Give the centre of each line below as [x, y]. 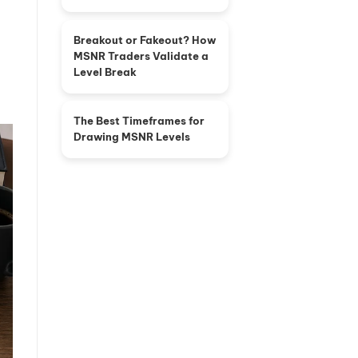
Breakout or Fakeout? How [145, 40]
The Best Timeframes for [139, 121]
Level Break [105, 72]
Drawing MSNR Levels [132, 137]
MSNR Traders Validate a [141, 56]
